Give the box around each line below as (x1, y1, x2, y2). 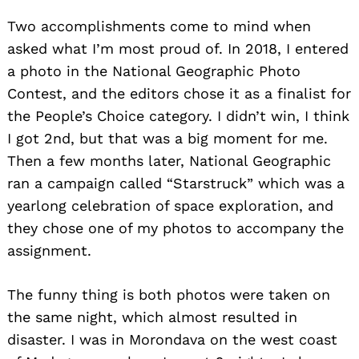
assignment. (7, 241, 91, 259)
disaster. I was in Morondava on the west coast (7, 330, 337, 348)
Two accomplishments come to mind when (7, 17, 311, 34)
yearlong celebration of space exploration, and (7, 196, 333, 214)
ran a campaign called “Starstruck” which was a (7, 174, 345, 192)
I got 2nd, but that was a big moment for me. (7, 129, 328, 147)
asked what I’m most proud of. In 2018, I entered (7, 39, 349, 57)
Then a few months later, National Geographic (7, 151, 331, 169)
